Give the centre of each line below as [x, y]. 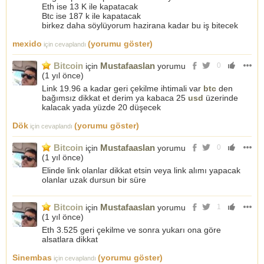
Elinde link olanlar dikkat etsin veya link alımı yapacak [141, 170]
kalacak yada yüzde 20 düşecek [101, 107]
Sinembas [32, 258]
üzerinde [221, 98]
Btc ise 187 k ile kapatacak [91, 16]
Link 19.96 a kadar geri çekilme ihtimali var [123, 88]
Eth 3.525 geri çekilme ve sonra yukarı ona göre [131, 230]
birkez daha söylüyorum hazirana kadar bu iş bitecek [140, 25]
